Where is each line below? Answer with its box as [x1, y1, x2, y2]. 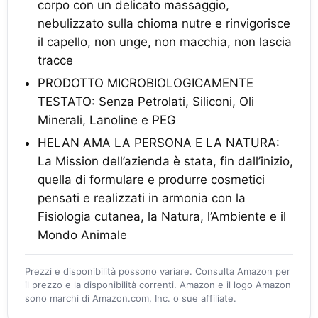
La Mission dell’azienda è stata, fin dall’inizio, [38, 153, 293, 168]
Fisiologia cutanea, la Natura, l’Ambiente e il [38, 209, 286, 224]
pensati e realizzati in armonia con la [38, 190, 246, 205]
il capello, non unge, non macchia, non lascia [38, 34, 292, 49]
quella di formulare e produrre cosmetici [38, 172, 265, 187]
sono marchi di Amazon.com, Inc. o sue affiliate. [25, 292, 236, 304]
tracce [38, 53, 73, 67]
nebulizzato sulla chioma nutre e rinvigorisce [38, 16, 290, 31]
